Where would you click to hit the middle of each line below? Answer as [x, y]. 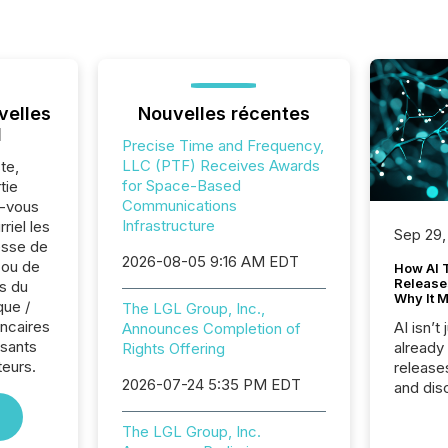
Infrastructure [168, 225]
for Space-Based [181, 185]
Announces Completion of [211, 328]
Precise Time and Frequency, [222, 145]
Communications [179, 205]
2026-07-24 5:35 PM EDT [211, 384]
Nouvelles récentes [223, 113]
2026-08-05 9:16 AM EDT [210, 261]
